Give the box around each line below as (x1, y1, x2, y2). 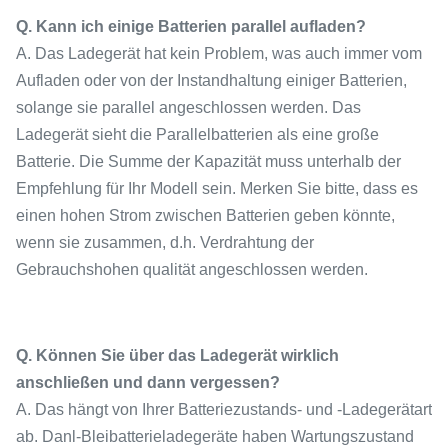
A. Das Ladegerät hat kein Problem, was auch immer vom (16, 45, 422, 62)
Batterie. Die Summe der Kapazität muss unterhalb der (16, 153, 401, 170)
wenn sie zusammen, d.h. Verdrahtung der (16, 234, 314, 251)
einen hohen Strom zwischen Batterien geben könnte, (16, 207, 395, 224)
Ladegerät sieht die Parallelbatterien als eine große (16, 126, 379, 143)
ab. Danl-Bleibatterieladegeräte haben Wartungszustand (16, 428, 414, 445)
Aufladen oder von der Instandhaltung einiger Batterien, (16, 72, 407, 89)
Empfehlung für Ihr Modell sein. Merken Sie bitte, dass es (16, 180, 418, 197)
